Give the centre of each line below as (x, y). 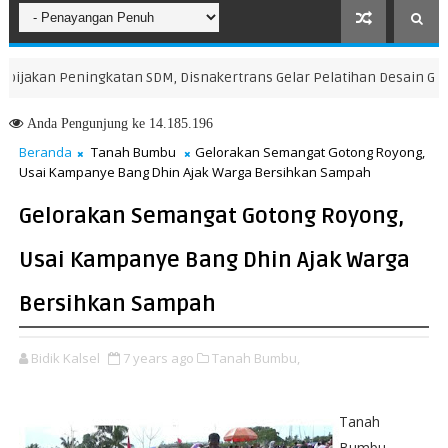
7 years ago (158, 358)
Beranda (45, 152)
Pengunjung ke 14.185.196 (134, 123)
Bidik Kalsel (65, 358)
